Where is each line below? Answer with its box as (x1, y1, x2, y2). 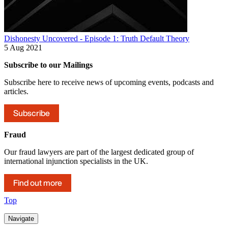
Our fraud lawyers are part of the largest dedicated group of (4, 148, 194, 157)
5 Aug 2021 (4, 43, 42, 52)
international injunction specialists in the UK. (4, 157, 148, 166)
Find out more (13, 177, 62, 189)
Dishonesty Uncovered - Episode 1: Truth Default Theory (4, 34, 189, 43)
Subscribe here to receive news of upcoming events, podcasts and (4, 78, 214, 87)
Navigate (8, 215, 34, 223)
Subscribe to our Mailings (4, 61, 93, 70)
